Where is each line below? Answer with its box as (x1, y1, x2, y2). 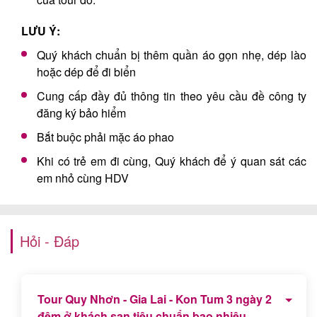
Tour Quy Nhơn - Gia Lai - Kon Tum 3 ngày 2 (38, 291, 272, 308)
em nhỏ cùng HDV (37, 169, 129, 186)
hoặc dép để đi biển (37, 63, 136, 80)
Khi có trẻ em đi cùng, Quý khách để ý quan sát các (37, 152, 306, 169)
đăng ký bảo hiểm (37, 104, 126, 121)
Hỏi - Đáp (20, 230, 79, 251)
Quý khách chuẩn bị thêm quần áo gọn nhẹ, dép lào (37, 46, 306, 63)
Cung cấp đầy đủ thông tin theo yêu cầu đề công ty (37, 87, 306, 104)
